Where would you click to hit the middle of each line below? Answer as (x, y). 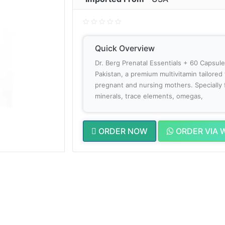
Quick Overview (125, 48)
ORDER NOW (123, 131)
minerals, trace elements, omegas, (151, 96)
